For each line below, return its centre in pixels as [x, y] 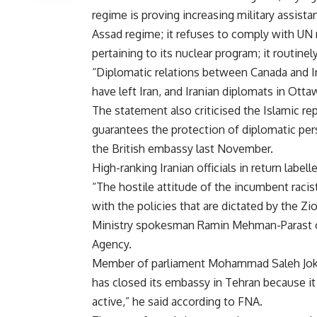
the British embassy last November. [183, 149]
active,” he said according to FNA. [177, 302]
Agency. [112, 244]
